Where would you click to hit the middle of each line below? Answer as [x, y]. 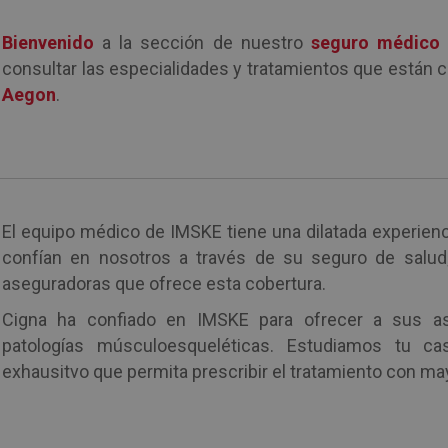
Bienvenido [48, 42]
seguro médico [375, 42]
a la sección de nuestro [202, 42]
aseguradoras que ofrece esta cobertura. [164, 283]
